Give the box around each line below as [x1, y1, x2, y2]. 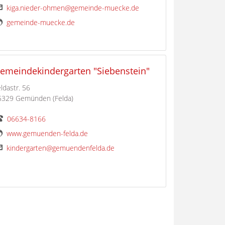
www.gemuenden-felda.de [7, 129, 88, 139]
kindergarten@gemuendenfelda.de [7, 143, 115, 153]
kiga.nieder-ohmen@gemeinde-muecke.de [7, 3, 140, 13]
